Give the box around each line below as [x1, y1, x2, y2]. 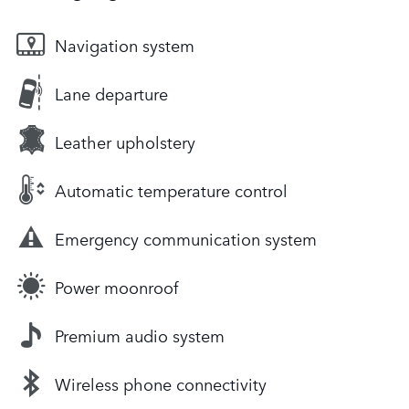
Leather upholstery [55, 129, 195, 153]
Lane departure [55, 80, 168, 105]
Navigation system [55, 32, 194, 57]
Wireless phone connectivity [55, 371, 267, 395]
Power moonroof [55, 274, 178, 299]
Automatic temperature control [55, 177, 288, 202]
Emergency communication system [55, 225, 317, 250]
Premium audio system [55, 322, 225, 347]
